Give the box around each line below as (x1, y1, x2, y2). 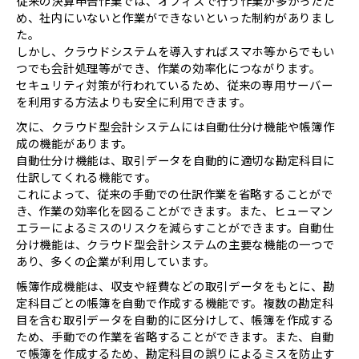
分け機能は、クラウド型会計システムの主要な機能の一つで (16, 236, 335, 253)
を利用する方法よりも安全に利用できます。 (16, 93, 252, 111)
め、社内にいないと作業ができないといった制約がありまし (16, 9, 335, 26)
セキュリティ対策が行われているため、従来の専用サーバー (16, 76, 333, 94)
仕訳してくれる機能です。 (16, 168, 157, 186)
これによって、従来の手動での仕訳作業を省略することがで (16, 185, 333, 203)
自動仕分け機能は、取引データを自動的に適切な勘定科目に (16, 151, 335, 169)
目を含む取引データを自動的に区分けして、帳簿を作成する (16, 311, 334, 329)
